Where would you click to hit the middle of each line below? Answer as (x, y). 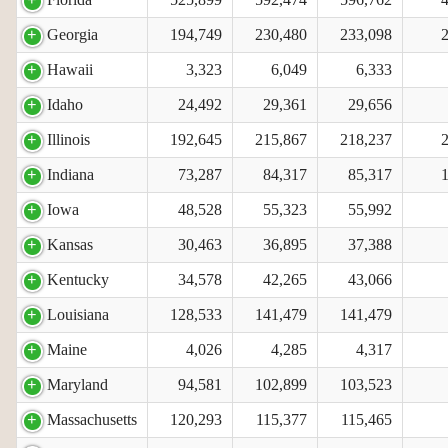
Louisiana (78, 314)
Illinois (68, 139)
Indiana (70, 174)
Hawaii (70, 69)
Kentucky (78, 279)
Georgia (72, 34)
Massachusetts (92, 419)
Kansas (70, 244)
